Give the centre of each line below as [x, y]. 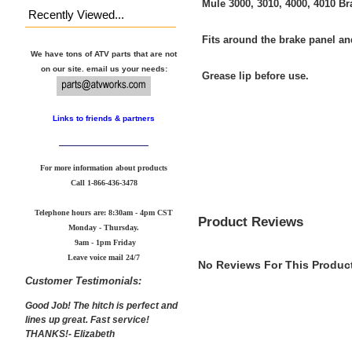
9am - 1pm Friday [104, 242]
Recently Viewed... [76, 14]
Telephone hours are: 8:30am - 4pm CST [104, 212]
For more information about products [104, 167]
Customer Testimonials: [83, 281]
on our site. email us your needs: [104, 69]
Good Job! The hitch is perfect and [101, 306]
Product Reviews [251, 221]
